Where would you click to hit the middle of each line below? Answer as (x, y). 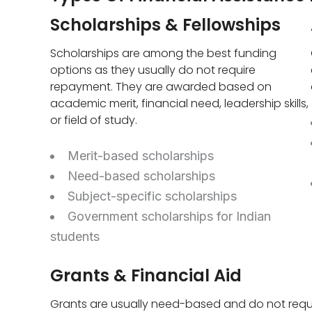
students (75, 237)
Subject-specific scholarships (152, 196)
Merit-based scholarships (141, 156)
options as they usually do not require (153, 70)
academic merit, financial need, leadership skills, (179, 104)
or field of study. (94, 120)
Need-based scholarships (141, 176)
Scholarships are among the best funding (163, 54)
